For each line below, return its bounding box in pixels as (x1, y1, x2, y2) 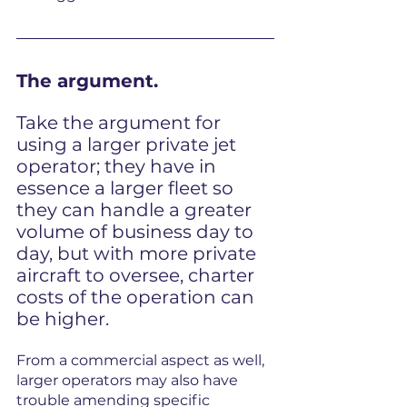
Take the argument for (16, 112, 225, 134)
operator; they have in (16, 155, 221, 178)
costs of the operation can (16, 286, 259, 309)
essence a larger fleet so (16, 177, 238, 200)
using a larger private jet (16, 134, 241, 156)
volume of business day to (16, 221, 258, 243)
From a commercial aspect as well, (16, 352, 268, 370)
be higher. (16, 308, 109, 331)
